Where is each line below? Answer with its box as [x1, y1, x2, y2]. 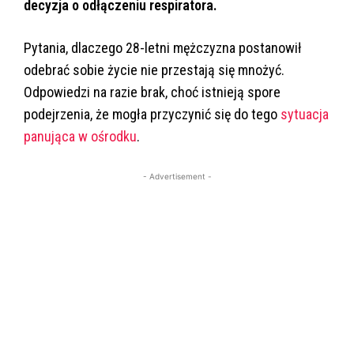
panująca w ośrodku [24, 128, 137, 145]
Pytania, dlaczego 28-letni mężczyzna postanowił [24, 40, 302, 57]
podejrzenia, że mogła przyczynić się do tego [24, 106, 281, 123]
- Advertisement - [142, 171, 212, 182]
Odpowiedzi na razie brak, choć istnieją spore [24, 84, 281, 101]
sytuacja [281, 106, 329, 123]
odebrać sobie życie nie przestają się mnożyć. [24, 62, 284, 79]
